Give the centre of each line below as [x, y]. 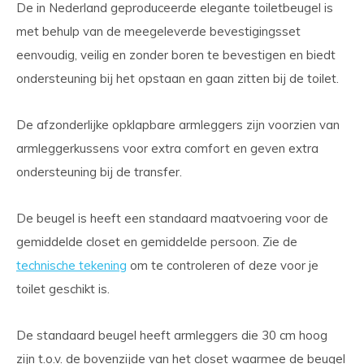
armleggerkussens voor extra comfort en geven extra [167, 148]
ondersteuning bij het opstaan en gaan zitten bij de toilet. [179, 78]
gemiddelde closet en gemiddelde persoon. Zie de [157, 242]
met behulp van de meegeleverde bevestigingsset [158, 31]
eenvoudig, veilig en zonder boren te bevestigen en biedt [176, 55]
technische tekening [71, 265]
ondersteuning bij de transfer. [101, 172]
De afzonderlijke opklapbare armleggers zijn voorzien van [178, 125]
